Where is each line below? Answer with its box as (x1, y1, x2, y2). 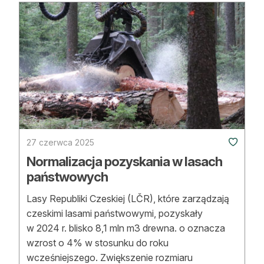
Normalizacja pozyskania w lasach (27, 153, 222, 169)
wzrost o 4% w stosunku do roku (27, 236, 169, 249)
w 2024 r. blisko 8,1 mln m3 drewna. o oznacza (27, 222, 225, 234)
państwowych (27, 169, 108, 184)
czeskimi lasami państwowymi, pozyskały (27, 207, 203, 219)
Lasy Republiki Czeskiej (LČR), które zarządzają (27, 192, 229, 204)
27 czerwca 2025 (27, 137, 94, 147)
